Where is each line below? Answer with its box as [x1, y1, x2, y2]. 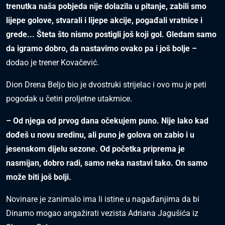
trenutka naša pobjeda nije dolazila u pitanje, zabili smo [6, 2, 206, 11]
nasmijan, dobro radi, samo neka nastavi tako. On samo [6, 158, 207, 168]
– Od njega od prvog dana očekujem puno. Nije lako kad [6, 116, 208, 126]
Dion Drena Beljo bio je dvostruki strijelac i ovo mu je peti [6, 80, 206, 89]
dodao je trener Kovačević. [6, 58, 99, 67]
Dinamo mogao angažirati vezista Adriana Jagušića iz [6, 208, 198, 218]
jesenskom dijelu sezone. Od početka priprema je [6, 144, 185, 154]
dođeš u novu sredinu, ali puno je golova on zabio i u [6, 130, 194, 140]
